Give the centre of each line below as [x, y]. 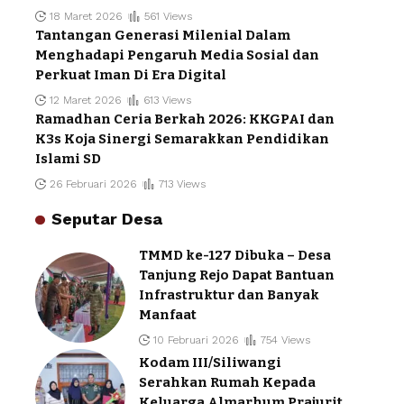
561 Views [168, 17]
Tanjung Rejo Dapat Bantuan [237, 275]
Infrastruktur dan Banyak [229, 295]
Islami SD [68, 159]
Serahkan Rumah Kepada [227, 382]
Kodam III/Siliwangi [210, 362]
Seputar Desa [106, 219]
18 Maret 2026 [86, 17]
